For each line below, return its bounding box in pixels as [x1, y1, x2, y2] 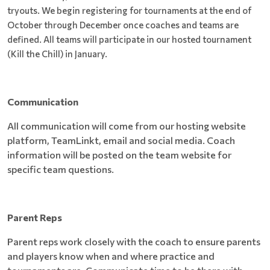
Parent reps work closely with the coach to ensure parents [7, 235, 260, 247]
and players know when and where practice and [7, 250, 215, 262]
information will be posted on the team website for [7, 148, 231, 160]
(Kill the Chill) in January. [7, 48, 107, 59]
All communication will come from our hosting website [7, 119, 246, 131]
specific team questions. [7, 163, 116, 175]
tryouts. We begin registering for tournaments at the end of [7, 4, 251, 16]
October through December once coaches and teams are [7, 19, 239, 30]
